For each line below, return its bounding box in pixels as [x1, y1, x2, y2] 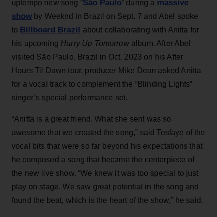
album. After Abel [129, 39, 191, 47]
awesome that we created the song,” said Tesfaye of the [12, 128, 205, 137]
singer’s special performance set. [12, 93, 128, 102]
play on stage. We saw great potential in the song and [12, 182, 199, 191]
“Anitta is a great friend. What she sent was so [12, 114, 171, 123]
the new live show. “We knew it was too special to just [12, 169, 199, 177]
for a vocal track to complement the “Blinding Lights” [12, 79, 193, 88]
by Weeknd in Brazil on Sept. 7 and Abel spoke [32, 12, 199, 20]
